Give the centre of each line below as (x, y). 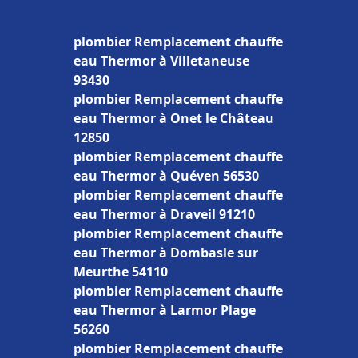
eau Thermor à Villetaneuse (161, 61)
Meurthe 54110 (121, 272)
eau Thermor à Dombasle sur (166, 253)
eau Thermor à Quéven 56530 (166, 176)
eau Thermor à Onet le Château (174, 118)
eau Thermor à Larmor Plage (165, 310)
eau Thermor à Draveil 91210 (164, 214)
